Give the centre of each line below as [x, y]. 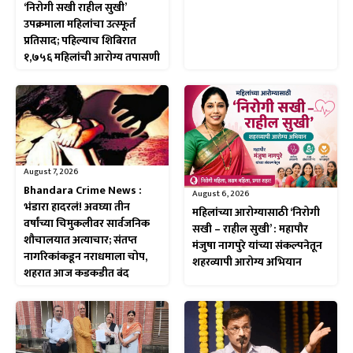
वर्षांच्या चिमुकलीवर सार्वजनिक [87, 224]
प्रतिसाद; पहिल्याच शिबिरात [80, 41]
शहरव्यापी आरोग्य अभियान [247, 262]
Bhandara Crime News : [83, 191]
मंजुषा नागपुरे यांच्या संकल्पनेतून [257, 245]
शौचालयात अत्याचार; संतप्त [80, 240]
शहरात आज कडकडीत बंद [76, 273]
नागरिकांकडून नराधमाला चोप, [85, 257]
